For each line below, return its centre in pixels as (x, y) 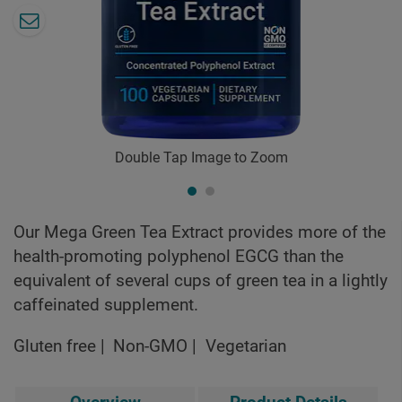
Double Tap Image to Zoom (201, 158)
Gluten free (55, 346)
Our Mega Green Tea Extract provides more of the (200, 233)
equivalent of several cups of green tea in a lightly (201, 281)
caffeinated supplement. (106, 306)
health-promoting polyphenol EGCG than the (179, 257)
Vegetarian (245, 346)
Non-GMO (151, 346)
